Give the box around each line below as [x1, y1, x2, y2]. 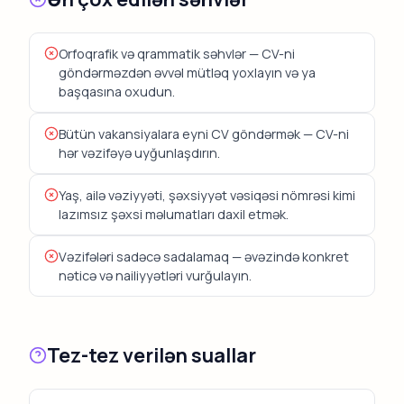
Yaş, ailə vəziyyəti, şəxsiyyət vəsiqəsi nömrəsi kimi [59, 186, 355, 204]
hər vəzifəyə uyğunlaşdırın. [59, 143, 220, 161]
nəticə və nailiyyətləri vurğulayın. [59, 266, 252, 284]
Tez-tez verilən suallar [47, 341, 256, 368]
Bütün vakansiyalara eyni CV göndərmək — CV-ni [59, 124, 349, 142]
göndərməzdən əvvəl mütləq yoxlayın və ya [59, 63, 316, 81]
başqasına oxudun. [59, 82, 175, 100]
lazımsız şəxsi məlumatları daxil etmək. [59, 205, 289, 223]
